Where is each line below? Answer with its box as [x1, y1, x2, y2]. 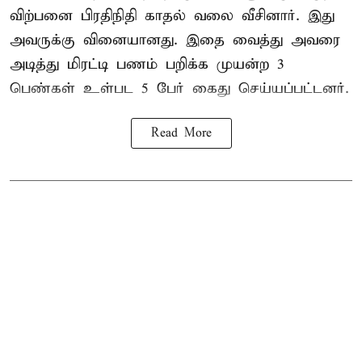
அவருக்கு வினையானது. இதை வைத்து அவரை [10, 31, 340, 50]
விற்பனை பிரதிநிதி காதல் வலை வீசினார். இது [10, 6, 335, 26]
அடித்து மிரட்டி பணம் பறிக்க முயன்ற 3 [10, 55, 284, 74]
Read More [150, 126, 212, 141]
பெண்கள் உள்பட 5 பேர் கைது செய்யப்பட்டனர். [10, 79, 349, 99]
